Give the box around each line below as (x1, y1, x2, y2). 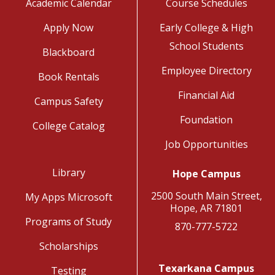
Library (52, 166, 85, 179)
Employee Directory (161, 64, 252, 77)
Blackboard (42, 45, 95, 59)
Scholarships (39, 239, 98, 253)
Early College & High (160, 21, 253, 34)
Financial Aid (178, 88, 234, 102)
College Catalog (32, 119, 105, 133)
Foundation (180, 113, 233, 126)
